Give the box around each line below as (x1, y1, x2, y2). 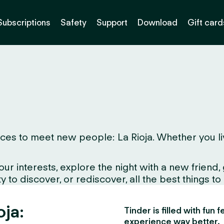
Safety (60, 17, 86, 27)
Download (137, 17, 177, 27)
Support (96, 17, 127, 27)
